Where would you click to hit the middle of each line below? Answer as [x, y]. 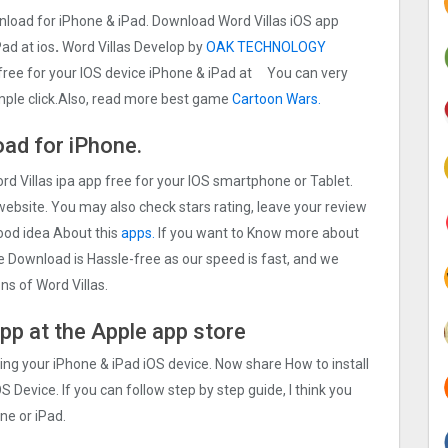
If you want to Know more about [257, 232]
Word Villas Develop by [132, 47]
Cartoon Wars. [276, 99]
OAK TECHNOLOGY [266, 47]
